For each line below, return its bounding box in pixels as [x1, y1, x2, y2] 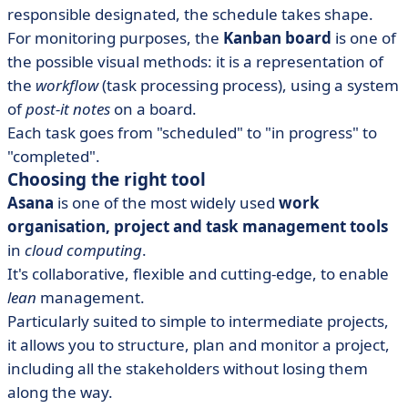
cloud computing [25, 240, 142, 260]
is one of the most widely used [54, 192, 279, 213]
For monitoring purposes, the [7, 27, 223, 48]
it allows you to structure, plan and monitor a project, [7, 334, 390, 355]
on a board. [110, 98, 197, 119]
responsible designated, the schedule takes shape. [7, 4, 373, 25]
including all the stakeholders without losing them [7, 358, 368, 379]
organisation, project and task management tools [7, 216, 388, 237]
